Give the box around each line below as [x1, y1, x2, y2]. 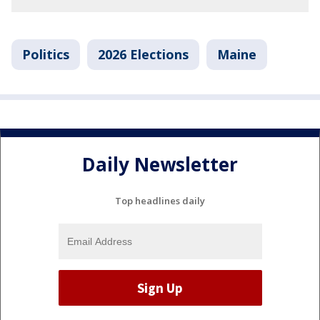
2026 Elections [98, 46, 189, 64]
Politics [22, 46, 69, 64]
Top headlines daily [115, 194, 205, 208]
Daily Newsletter [82, 151, 238, 177]
